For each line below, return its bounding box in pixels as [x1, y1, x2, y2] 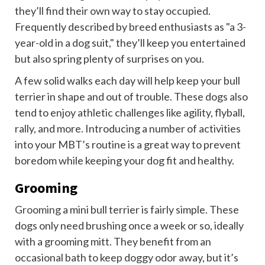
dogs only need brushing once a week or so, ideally [15, 219, 244, 232]
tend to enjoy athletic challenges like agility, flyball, [15, 106, 245, 119]
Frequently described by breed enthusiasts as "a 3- [15, 20, 246, 34]
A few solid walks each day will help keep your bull [15, 74, 240, 88]
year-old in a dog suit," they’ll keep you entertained [15, 36, 245, 50]
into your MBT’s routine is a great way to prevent [15, 138, 241, 151]
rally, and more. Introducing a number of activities [15, 122, 241, 135]
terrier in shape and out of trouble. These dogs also [15, 90, 248, 104]
